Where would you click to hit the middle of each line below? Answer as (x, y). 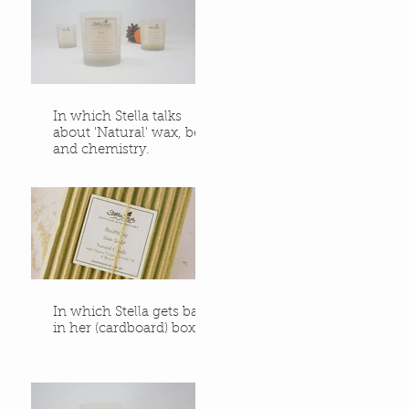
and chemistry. (101, 150)
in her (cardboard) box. (126, 330)
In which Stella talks (117, 117)
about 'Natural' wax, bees (134, 133)
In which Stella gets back (133, 313)
